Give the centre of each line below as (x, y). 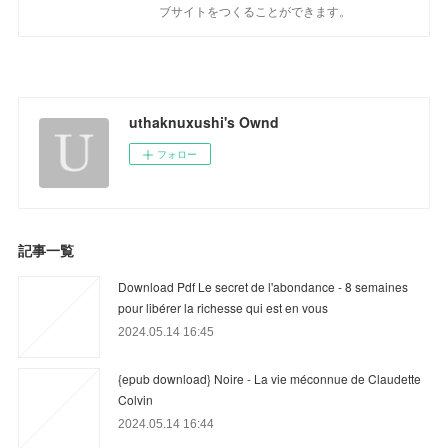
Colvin (136, 399)
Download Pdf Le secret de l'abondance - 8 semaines (263, 286)
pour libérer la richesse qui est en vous (223, 307)
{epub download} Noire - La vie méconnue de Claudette (270, 378)
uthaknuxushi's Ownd (204, 121)
